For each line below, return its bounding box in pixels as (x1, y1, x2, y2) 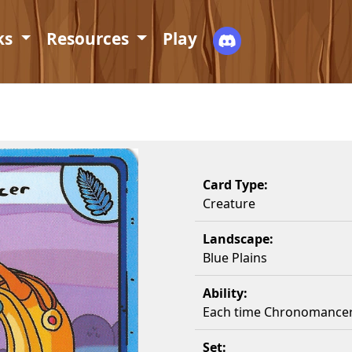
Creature (203, 195, 255, 212)
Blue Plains (203, 249, 267, 266)
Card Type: (203, 176, 268, 193)
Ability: (203, 284, 247, 302)
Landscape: (203, 230, 273, 247)
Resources (46, 27, 134, 49)
